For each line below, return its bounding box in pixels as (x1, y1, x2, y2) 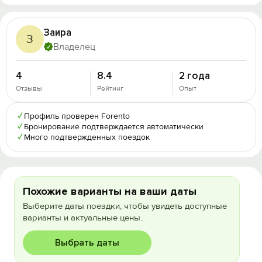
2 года (178, 70, 210, 82)
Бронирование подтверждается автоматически (24, 122, 204, 132)
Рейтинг (97, 84, 124, 93)
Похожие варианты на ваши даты (23, 185, 196, 198)
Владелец (53, 41, 95, 53)
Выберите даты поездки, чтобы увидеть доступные (23, 201, 227, 211)
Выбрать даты (55, 237, 119, 249)
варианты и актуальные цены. (23, 212, 142, 223)
